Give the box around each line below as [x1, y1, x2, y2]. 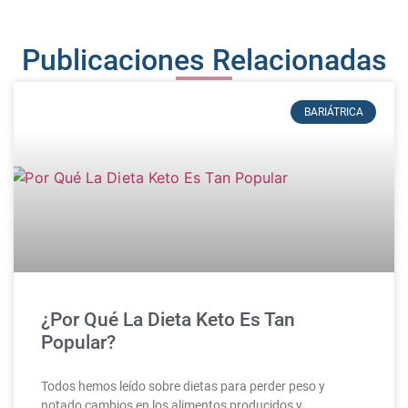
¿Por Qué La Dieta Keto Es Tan [41, 308, 295, 331]
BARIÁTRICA [303, 106, 363, 119]
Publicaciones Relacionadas [21, 42, 387, 77]
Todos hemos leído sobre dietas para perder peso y [41, 378, 325, 393]
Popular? [41, 331, 116, 353]
